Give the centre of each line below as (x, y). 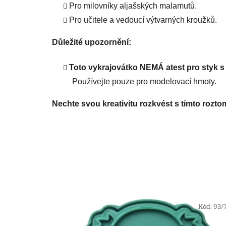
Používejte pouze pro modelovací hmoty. (144, 82)
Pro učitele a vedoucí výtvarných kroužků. (143, 20)
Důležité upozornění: (92, 42)
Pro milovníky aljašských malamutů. (133, 6)
